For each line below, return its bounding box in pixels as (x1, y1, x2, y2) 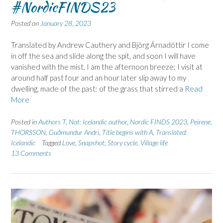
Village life (140, 138, 168, 147)
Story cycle (108, 138, 137, 147)
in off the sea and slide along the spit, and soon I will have (11, 51, 196, 61)
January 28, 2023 (40, 18, 91, 27)
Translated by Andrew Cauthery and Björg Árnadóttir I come (11, 40, 209, 50)
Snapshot (78, 138, 105, 147)
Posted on (11, 18, 40, 27)
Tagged (42, 138, 62, 147)
